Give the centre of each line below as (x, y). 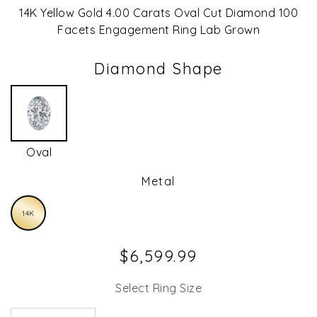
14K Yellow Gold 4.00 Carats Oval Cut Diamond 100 (158, 13)
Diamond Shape (158, 69)
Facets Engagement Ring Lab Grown (158, 30)
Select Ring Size (158, 288)
